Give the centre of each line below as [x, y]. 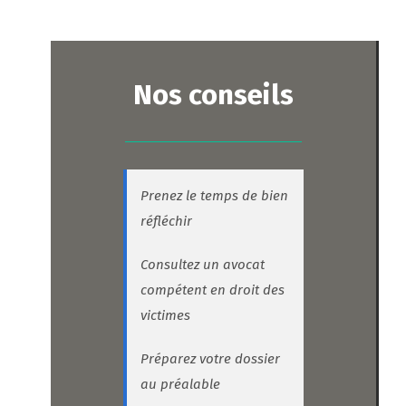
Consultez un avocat [203, 265]
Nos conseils [213, 95]
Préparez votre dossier [210, 359]
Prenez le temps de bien [214, 196]
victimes [165, 316]
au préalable [180, 385]
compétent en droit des [213, 290]
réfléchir [166, 222]
